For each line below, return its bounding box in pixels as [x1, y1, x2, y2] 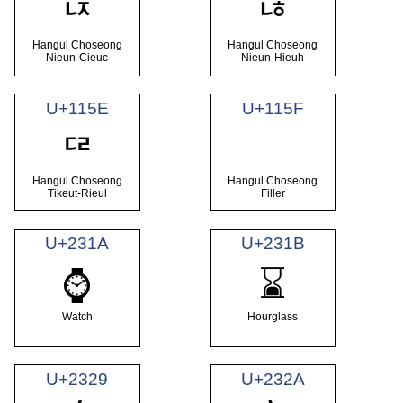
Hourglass [247, 309, 299, 323]
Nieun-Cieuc [46, 51, 109, 65]
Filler [260, 186, 285, 200]
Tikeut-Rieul [47, 186, 107, 200]
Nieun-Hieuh [241, 51, 305, 65]
